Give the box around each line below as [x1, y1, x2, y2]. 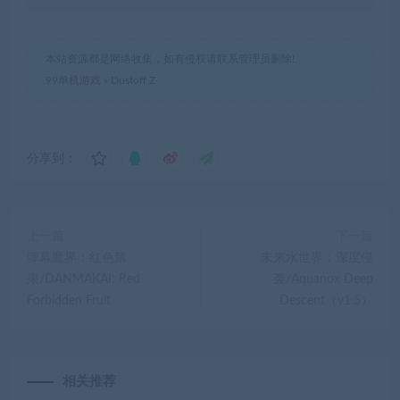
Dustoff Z [111, 75, 155, 86]
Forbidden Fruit [27, 295, 111, 307]
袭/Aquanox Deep [273, 273, 373, 286]
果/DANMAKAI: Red [27, 273, 140, 286]
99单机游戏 [46, 75, 101, 86]
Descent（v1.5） [279, 295, 373, 307]
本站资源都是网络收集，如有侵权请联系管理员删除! [46, 54, 295, 64]
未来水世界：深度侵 [261, 252, 373, 264]
